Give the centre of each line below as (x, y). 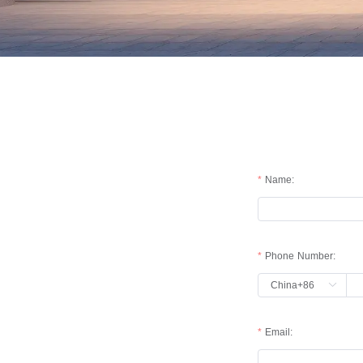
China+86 (293, 285)
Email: (279, 331)
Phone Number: (300, 255)
